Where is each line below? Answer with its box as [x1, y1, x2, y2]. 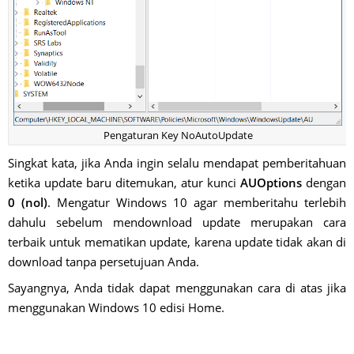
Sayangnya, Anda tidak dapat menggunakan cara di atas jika [8, 279, 346, 296]
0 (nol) [8, 194, 47, 210]
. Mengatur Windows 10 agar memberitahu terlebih [47, 194, 346, 210]
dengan [302, 174, 346, 190]
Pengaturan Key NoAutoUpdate [103, 127, 253, 142]
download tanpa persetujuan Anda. [8, 253, 199, 269]
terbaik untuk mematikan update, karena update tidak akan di [8, 233, 346, 250]
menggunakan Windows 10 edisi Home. [8, 299, 224, 315]
